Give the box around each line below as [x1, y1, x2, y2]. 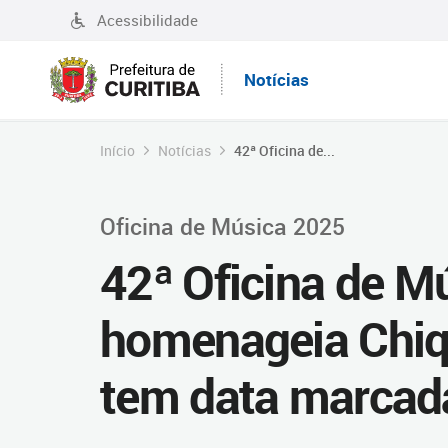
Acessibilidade [97, 10, 198, 30]
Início [100, 141, 135, 160]
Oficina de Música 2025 [100, 210, 345, 242]
